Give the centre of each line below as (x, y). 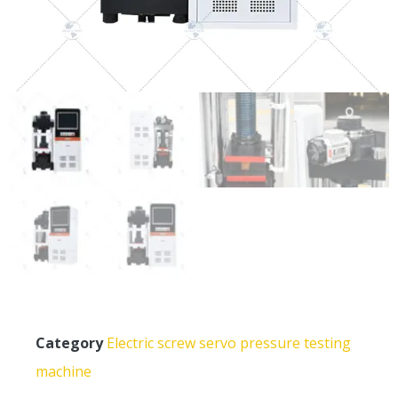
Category (69, 342)
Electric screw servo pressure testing (229, 342)
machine (64, 371)
